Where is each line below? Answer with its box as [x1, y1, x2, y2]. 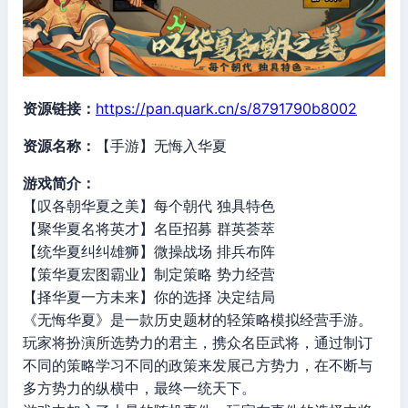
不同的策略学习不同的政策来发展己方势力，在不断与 [23, 355, 372, 374]
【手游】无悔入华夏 [96, 136, 227, 155]
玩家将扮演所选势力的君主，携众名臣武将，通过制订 [23, 332, 372, 352]
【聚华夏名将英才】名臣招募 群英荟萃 [23, 219, 275, 238]
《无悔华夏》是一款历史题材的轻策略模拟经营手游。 [23, 310, 372, 329]
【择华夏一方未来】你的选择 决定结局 [23, 287, 275, 306]
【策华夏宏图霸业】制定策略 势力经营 [23, 264, 275, 283]
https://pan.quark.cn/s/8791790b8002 [96, 98, 357, 117]
